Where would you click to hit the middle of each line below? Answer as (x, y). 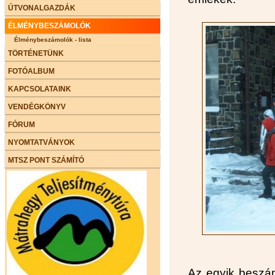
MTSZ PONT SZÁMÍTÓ (46, 160)
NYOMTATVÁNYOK (41, 142)
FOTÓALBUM (31, 71)
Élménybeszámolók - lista (53, 39)
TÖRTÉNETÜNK (36, 53)
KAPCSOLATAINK (40, 89)
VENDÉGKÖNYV (37, 107)
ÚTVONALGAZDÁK (42, 8)
